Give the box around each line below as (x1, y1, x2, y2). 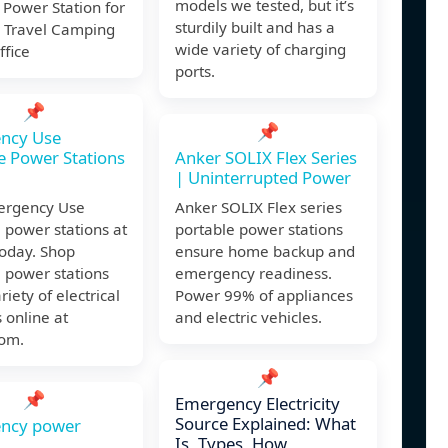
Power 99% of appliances (175, 285, 353, 306)
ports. (175, 61, 215, 82)
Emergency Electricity (175, 392, 340, 416)
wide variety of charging (175, 39, 346, 60)
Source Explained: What (175, 412, 356, 436)
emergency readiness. (175, 263, 332, 284)
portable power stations (175, 219, 343, 240)
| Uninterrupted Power (175, 166, 351, 190)
